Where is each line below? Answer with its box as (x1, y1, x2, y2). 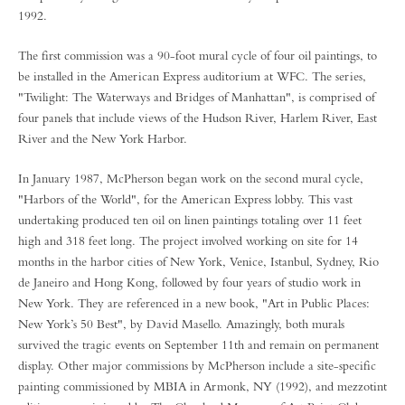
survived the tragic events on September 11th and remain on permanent (18, 337, 379, 352)
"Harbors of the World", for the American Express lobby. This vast (18, 192, 353, 206)
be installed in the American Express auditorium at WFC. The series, (18, 69, 366, 83)
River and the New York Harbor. (18, 131, 187, 146)
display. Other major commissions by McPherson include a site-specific (18, 358, 376, 372)
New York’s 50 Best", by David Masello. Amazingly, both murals (18, 316, 344, 331)
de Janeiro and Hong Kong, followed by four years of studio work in (18, 275, 361, 289)
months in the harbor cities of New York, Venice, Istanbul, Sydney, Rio (18, 254, 379, 268)
